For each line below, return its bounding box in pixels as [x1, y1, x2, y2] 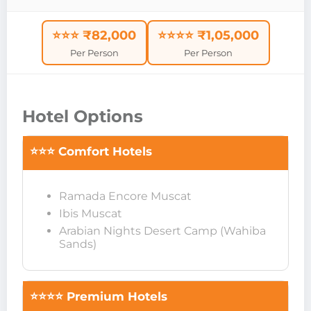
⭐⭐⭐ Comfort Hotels [30, 144, 152, 159]
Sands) [59, 237, 96, 251]
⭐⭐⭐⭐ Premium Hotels [30, 289, 167, 304]
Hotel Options [22, 106, 143, 127]
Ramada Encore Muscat [59, 190, 192, 203]
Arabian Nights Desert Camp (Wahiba [59, 224, 266, 238]
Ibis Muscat [59, 207, 122, 221]
